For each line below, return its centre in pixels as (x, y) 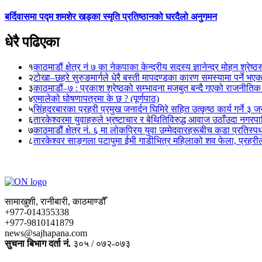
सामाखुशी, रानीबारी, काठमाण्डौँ (55, 202)
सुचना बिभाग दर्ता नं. (38, 244)
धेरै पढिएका (32, 42)
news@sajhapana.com (46, 233)
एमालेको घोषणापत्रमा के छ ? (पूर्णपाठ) (96, 99)
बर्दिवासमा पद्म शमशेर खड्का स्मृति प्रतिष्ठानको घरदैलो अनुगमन (111, 16)
